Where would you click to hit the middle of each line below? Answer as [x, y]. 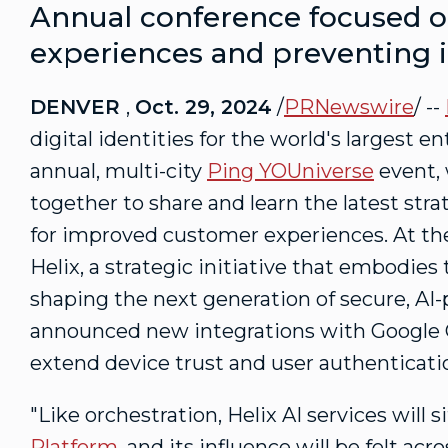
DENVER [78, 107]
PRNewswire [349, 107]
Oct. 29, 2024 [203, 107]
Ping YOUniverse [290, 171]
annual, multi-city [118, 171]
